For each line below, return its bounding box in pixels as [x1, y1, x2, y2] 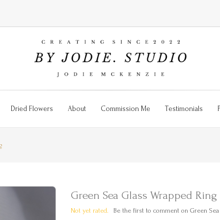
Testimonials [165, 104, 203, 113]
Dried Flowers [10, 104, 53, 113]
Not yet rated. [71, 206, 109, 214]
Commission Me [100, 104, 150, 113]
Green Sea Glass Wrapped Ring [71, 188, 217, 202]
